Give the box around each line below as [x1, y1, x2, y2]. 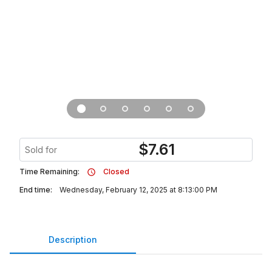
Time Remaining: [19, 167, 80, 176]
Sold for [25, 144, 57, 155]
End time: [19, 185, 52, 194]
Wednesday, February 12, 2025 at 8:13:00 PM [59, 185, 217, 194]
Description [49, 234, 97, 245]
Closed [103, 167, 129, 176]
